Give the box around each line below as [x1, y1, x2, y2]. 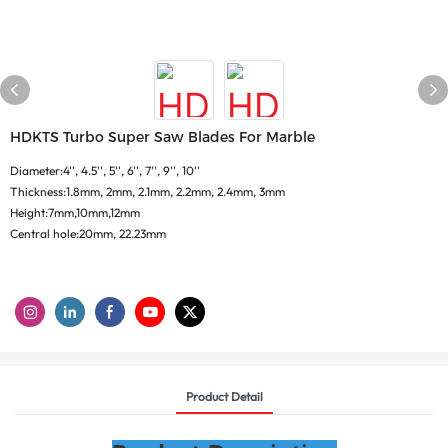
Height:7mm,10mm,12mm [10, 205, 140, 220]
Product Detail [185, 388, 263, 404]
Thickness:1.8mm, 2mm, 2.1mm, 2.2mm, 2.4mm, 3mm [10, 184, 285, 199]
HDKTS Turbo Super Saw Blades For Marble [10, 128, 315, 146]
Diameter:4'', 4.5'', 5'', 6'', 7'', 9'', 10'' [10, 163, 200, 178]
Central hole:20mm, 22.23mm [10, 226, 166, 241]
